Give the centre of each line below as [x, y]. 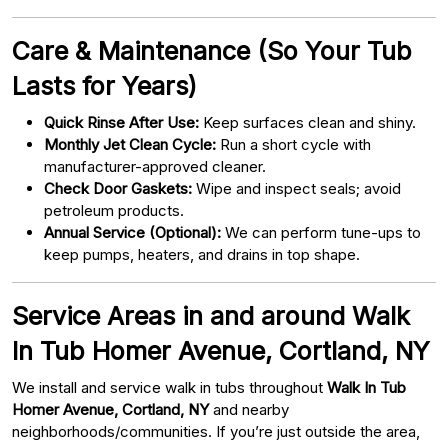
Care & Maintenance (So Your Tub [212, 50]
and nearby [249, 409]
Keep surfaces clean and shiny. [307, 122]
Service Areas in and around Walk [211, 315]
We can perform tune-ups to [321, 232]
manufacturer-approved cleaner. [155, 166]
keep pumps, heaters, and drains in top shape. [202, 254]
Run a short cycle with [293, 144]
